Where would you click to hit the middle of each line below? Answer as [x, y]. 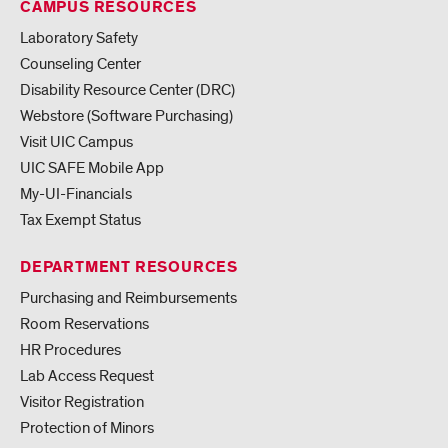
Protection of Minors [87, 427]
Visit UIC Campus [76, 141]
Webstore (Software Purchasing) [126, 115]
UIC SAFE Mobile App [92, 167]
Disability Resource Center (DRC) [127, 89]
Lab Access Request [87, 375]
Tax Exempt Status [80, 219]
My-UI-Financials [76, 193]
